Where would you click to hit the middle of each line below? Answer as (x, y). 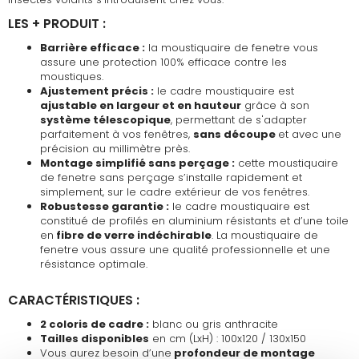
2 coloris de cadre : (95, 324)
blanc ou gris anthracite (214, 324)
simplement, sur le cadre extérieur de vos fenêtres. (175, 192)
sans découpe (236, 134)
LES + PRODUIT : (57, 23)
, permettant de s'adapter (239, 119)
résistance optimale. (95, 264)
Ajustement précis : (97, 91)
